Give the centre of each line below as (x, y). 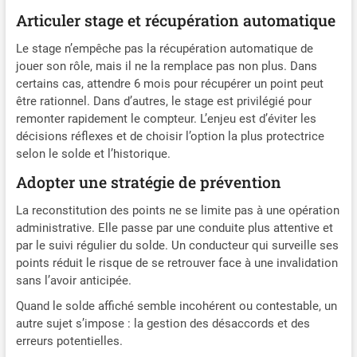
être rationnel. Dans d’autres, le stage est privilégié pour (163, 102)
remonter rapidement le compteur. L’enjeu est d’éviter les (166, 119)
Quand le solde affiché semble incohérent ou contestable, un (176, 306)
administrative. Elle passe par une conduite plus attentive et (174, 228)
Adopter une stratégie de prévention (148, 182)
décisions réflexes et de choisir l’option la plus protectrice (170, 137)
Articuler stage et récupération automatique (175, 21)
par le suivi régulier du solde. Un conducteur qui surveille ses (177, 246)
